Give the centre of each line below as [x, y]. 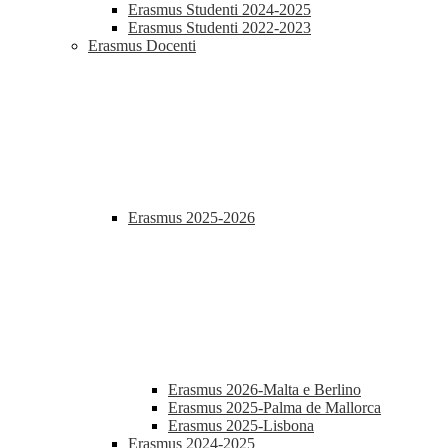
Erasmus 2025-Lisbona [241, 426]
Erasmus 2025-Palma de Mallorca [274, 408]
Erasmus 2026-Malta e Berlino [264, 390]
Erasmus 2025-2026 [191, 218]
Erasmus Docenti [142, 46]
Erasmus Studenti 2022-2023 [219, 28]
